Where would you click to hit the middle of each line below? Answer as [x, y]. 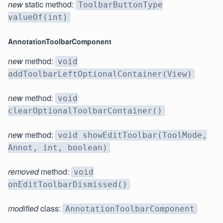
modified [23, 209]
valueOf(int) [38, 17]
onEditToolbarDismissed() [68, 185]
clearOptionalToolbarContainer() [85, 111]
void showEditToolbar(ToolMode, [132, 135]
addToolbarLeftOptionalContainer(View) [100, 74]
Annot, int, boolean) [58, 148]
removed [23, 172]
